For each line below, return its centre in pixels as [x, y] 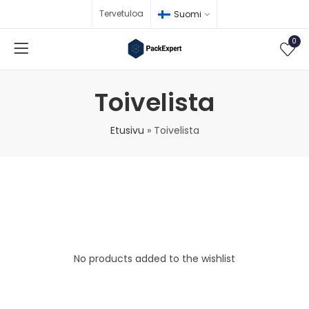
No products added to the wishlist [154, 258]
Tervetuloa [122, 14]
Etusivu [127, 130]
